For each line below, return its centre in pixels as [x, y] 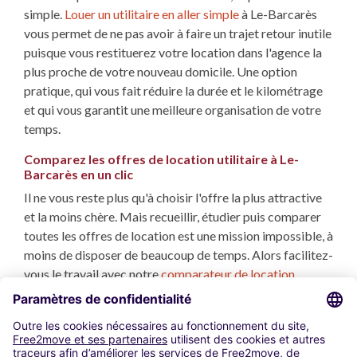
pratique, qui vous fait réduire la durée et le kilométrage [173, 91]
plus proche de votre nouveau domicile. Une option [161, 72]
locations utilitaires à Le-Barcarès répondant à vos [160, 312]
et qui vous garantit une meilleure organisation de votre [173, 110]
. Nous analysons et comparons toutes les [182, 293]
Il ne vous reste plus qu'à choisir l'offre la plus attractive [173, 198]
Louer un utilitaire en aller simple [153, 14]
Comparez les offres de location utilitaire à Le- [161, 159]
